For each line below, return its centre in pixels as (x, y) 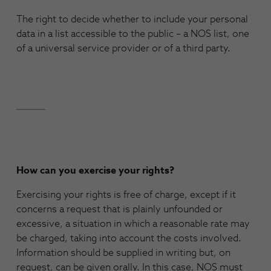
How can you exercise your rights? (95, 170)
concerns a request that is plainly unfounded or (119, 209)
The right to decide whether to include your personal (132, 19)
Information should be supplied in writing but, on (123, 253)
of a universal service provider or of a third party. (123, 48)
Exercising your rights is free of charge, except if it (126, 194)
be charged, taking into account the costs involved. (129, 238)
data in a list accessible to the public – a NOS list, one (133, 34)
